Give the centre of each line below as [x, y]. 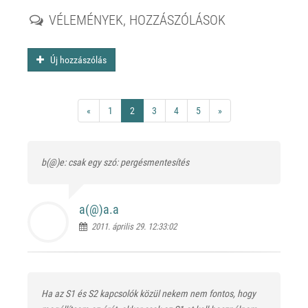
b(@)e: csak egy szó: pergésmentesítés [115, 162]
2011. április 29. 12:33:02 [132, 226]
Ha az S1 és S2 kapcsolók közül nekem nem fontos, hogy [148, 293]
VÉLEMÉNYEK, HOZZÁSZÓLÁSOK [135, 20]
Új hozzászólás [75, 59]
